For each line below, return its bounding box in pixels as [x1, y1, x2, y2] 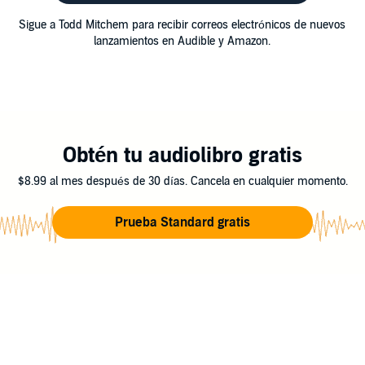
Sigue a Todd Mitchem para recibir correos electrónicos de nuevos [19, 18, 346, 32]
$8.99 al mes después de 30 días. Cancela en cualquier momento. [17, 174, 348, 188]
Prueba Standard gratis [115, 214, 250, 231]
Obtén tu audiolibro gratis [63, 143, 302, 168]
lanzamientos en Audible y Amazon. [94, 34, 271, 48]
